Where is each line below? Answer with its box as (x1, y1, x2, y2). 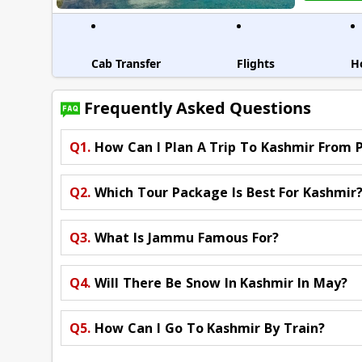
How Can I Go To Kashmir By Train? (95, 318, 325, 337)
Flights (236, 56, 275, 72)
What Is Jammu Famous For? (95, 228, 279, 246)
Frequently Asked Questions (84, 97, 312, 120)
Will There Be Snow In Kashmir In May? (95, 273, 347, 292)
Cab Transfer (90, 56, 161, 72)
